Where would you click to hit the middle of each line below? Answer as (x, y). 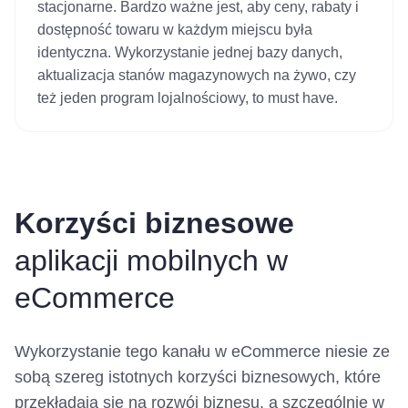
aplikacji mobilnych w (151, 261)
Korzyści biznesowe (154, 224)
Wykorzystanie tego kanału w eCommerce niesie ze (202, 352)
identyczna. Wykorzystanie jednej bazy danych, (190, 53)
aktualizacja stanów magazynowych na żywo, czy (197, 76)
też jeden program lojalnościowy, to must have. (188, 98)
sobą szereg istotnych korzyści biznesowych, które (198, 377)
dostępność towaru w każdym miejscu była (175, 30)
